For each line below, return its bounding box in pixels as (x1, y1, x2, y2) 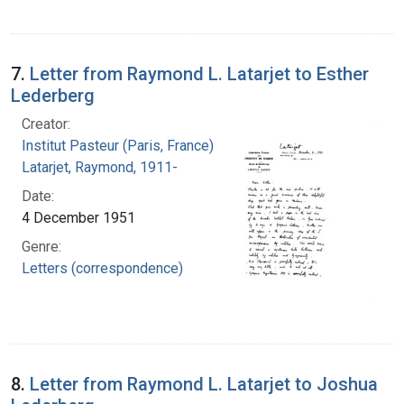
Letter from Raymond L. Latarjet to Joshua (30, 372, 378, 395)
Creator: (22, 115, 70, 133)
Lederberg (11, 84, 95, 106)
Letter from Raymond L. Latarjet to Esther (30, 62, 369, 85)
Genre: (22, 237, 61, 255)
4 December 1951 (22, 208, 135, 226)
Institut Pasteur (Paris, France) (22, 136, 214, 154)
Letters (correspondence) (22, 259, 183, 277)
